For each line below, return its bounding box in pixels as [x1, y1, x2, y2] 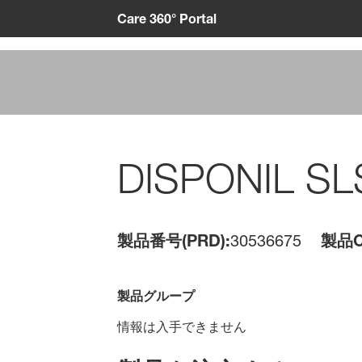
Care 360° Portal [116, 11, 217, 26]
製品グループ [116, 288, 195, 304]
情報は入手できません [116, 318, 246, 335]
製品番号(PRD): [116, 231, 230, 250]
